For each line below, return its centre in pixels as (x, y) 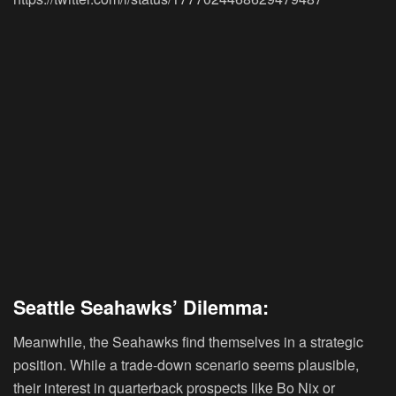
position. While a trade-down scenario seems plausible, (186, 365)
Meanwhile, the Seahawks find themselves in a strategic (188, 342)
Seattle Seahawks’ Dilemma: (141, 308)
